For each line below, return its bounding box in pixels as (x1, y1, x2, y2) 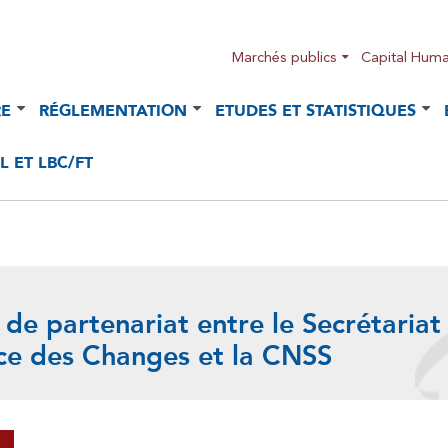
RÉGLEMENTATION (39, 99, 187, 122)
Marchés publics (232, 48, 337, 65)
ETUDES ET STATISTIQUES (215, 99, 416, 122)
